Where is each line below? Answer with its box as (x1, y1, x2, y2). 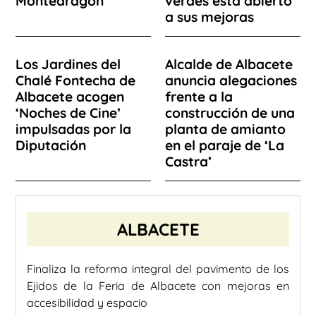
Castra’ (165, 152, 212, 170)
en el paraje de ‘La (165, 136, 284, 154)
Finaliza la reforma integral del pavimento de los (27, 261, 289, 276)
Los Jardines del (16, 55, 121, 73)
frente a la (165, 87, 233, 105)
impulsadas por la (16, 120, 131, 138)
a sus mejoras (165, 8, 254, 25)
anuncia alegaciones (165, 71, 297, 89)
